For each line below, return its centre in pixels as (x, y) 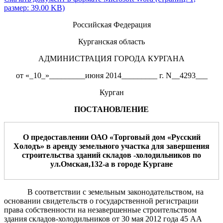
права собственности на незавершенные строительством (100, 210)
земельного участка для (122, 146)
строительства (49, 155)
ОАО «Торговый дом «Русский (145, 137)
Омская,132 (82, 164)
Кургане (157, 164)
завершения (188, 146)
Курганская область (111, 41)
